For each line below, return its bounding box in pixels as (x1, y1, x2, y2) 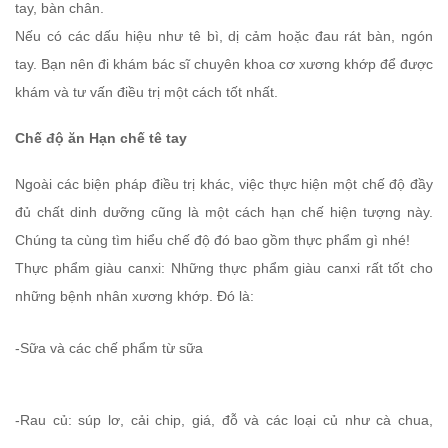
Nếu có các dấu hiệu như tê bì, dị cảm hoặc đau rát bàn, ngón (15, 28, 433, 45)
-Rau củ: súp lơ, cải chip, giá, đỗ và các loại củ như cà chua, (15, 412, 433, 429)
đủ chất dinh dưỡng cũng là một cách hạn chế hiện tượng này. (15, 204, 433, 221)
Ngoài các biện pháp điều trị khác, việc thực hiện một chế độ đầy (15, 176, 433, 193)
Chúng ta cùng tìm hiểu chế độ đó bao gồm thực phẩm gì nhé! (15, 232, 410, 249)
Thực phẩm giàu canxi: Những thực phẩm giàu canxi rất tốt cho (15, 260, 433, 277)
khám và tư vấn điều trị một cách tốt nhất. (15, 84, 278, 101)
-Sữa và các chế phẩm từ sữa (15, 340, 203, 357)
